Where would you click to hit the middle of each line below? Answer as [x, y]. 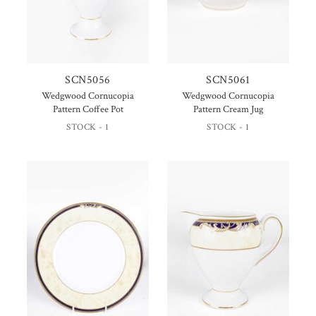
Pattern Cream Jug [228, 110]
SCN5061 [228, 80]
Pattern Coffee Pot [88, 110]
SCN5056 [88, 80]
